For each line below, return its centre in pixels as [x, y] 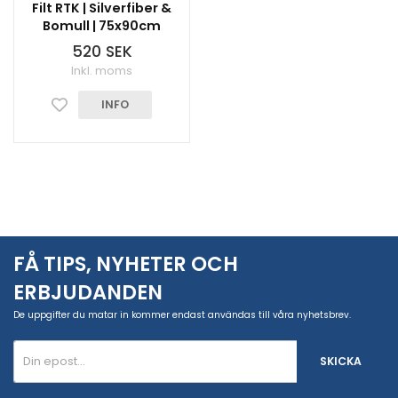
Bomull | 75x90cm [102, 26]
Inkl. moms [102, 71]
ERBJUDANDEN [88, 292]
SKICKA [341, 361]
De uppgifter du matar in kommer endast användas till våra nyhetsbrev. [182, 315]
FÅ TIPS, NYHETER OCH [126, 264]
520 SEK [102, 52]
